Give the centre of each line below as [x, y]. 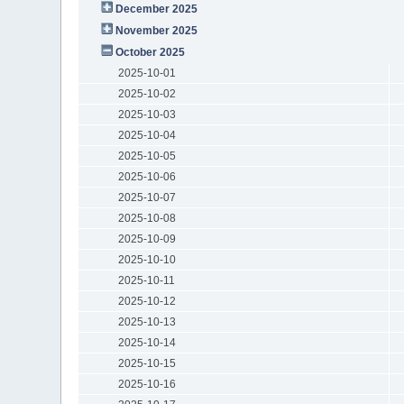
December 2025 [157, 9]
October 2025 [151, 52]
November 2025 [157, 30]
